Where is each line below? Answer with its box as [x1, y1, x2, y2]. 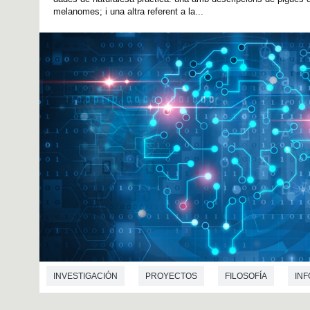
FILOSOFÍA [225, 271, 267, 282]
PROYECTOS [145, 271, 197, 282]
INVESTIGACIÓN [53, 271, 118, 282]
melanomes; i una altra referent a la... [53, 6, 203, 17]
